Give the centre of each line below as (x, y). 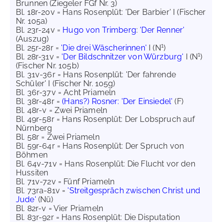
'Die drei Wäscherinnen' (104, 48)
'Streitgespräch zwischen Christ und (134, 191)
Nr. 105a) (34, 21)
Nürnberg (34, 128)
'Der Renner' (162, 30)
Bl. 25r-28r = (39, 48)
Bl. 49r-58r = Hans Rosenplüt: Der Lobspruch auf (106, 119)
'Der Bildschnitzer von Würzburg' (123, 57)
